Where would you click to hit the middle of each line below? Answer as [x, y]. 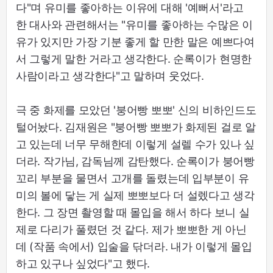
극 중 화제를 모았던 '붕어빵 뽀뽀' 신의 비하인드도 [136, 110]
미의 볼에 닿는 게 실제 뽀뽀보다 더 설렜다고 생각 [135, 195]
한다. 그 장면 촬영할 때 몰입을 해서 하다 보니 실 [133, 212]
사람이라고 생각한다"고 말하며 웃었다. [110, 76]
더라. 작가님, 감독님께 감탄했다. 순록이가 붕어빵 [135, 161]
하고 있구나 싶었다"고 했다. [83, 263]
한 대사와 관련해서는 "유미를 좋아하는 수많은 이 [134, 24]
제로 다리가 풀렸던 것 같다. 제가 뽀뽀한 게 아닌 [131, 229]
